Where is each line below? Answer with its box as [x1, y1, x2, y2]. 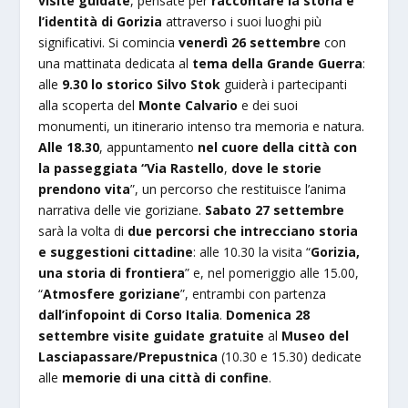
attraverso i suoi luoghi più [162, 12, 322, 30]
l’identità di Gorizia [38, 12, 163, 30]
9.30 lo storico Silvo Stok [62, 75, 221, 93]
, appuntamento [99, 138, 199, 156]
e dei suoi [238, 96, 299, 114]
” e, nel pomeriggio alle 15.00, [185, 263, 360, 281]
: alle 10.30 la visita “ [193, 242, 311, 260]
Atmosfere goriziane [43, 284, 181, 302]
